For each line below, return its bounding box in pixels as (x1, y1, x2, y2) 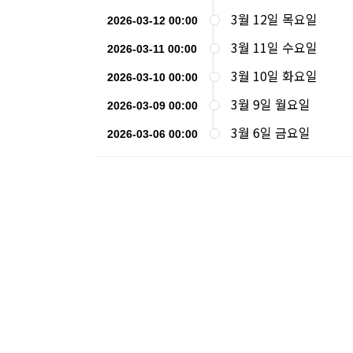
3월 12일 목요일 (231, 9, 318, 28)
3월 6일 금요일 (231, 122, 310, 142)
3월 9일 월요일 (231, 94, 310, 113)
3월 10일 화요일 (231, 65, 318, 85)
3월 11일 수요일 (231, 37, 318, 57)
